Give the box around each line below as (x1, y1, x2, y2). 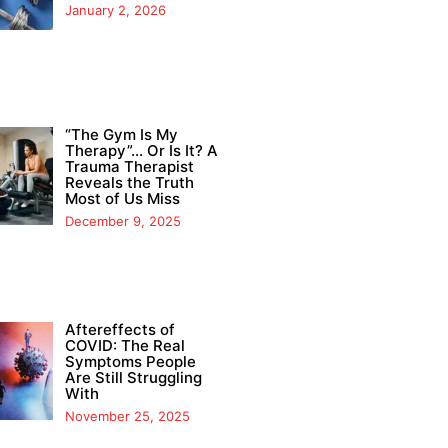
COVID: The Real (64, 336, 185, 356)
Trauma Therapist (64, 157, 194, 177)
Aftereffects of (64, 320, 175, 340)
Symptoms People (64, 352, 196, 372)
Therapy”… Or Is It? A (64, 141, 218, 161)
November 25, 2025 (64, 408, 190, 425)
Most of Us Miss (64, 189, 180, 209)
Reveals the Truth (64, 173, 194, 193)
